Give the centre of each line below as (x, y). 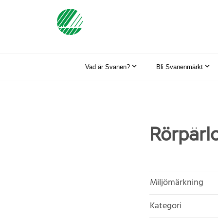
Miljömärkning (177, 182)
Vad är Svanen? (108, 67)
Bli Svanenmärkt (180, 67)
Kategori (166, 206)
